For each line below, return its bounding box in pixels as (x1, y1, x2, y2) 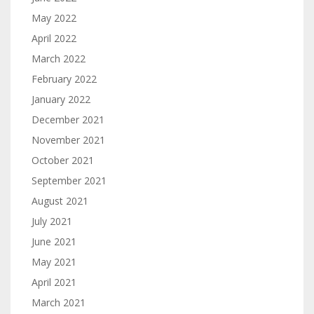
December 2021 (32, 113, 104, 126)
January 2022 (32, 93, 90, 106)
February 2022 (32, 72, 97, 86)
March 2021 (32, 296, 86, 309)
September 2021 (32, 174, 107, 187)
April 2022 (32, 32, 76, 45)
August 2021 (32, 194, 88, 207)
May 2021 (32, 255, 76, 268)
